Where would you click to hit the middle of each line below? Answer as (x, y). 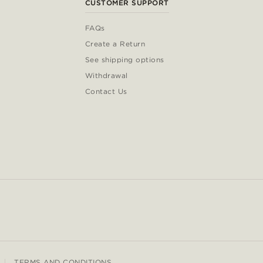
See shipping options (124, 60)
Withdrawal (106, 76)
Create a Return (115, 44)
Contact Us (106, 92)
